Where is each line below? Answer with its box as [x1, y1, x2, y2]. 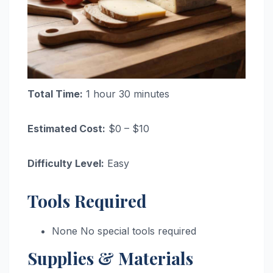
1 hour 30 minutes [83, 88, 169, 101]
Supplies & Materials [27, 247, 193, 270]
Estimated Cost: [27, 122, 105, 135]
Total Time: [27, 88, 83, 101]
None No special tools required [52, 225, 196, 238]
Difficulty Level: [27, 157, 104, 170]
